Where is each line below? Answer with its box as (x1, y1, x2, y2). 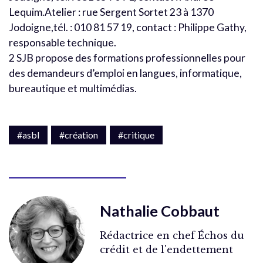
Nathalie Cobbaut (100, 201, 220, 220)
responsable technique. (9, 36, 116, 49)
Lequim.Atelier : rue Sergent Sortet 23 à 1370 (9, 5, 214, 18)
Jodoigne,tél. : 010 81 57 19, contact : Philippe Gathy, (9, 21, 247, 33)
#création (59, 129, 98, 140)
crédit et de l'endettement (100, 243, 233, 255)
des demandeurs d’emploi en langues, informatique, (9, 66, 242, 79)
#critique (118, 129, 154, 140)
